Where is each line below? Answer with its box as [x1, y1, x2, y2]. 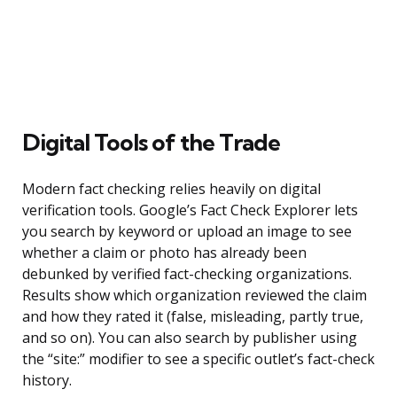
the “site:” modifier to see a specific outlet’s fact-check [22, 349, 375, 370]
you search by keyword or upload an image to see [22, 222, 352, 242]
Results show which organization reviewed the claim [22, 285, 367, 306]
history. [22, 370, 72, 391]
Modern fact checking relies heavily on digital [22, 179, 321, 199]
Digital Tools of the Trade [22, 128, 280, 158]
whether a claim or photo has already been [22, 243, 307, 263]
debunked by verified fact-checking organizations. [22, 264, 352, 284]
